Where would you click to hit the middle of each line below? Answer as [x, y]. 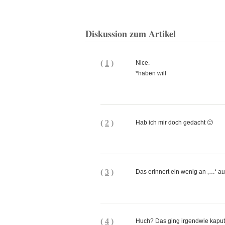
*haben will [151, 73]
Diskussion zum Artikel [131, 34]
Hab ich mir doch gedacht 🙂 [174, 123]
